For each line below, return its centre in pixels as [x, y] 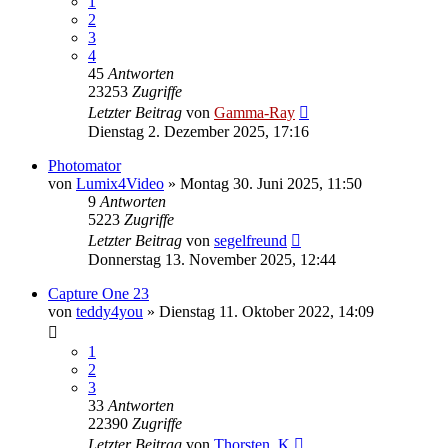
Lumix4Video [120, 183]
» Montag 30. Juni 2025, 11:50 [263, 183]
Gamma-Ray [254, 112]
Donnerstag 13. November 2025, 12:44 [212, 259]
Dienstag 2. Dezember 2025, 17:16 [198, 131]
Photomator [84, 165]
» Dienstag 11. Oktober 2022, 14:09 [258, 311]
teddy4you [109, 311]
